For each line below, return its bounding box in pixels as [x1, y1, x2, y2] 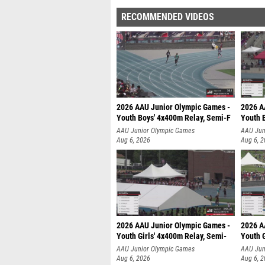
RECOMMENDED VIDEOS [121, 11, 214, 22]
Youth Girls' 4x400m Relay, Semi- [117, 231, 227, 241]
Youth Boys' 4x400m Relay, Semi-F [117, 113, 231, 123]
